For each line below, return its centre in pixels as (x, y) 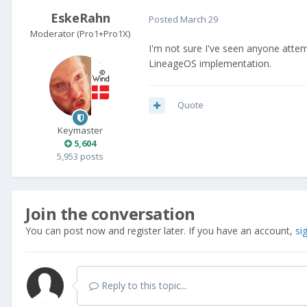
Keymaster (80, 131)
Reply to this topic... (143, 286)
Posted (164, 19)
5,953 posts (80, 157)
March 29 (199, 19)
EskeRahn (80, 18)
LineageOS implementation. (211, 64)
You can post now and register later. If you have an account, (160, 231)
